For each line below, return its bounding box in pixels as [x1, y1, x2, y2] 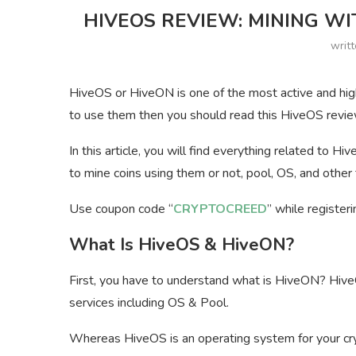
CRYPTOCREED [173, 200, 267, 219]
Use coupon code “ [69, 200, 173, 219]
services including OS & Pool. [69, 294, 229, 312]
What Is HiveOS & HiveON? [69, 233, 294, 257]
